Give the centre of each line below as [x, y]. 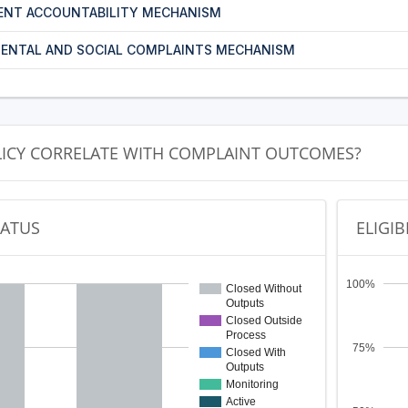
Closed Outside [264, 321]
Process [246, 336]
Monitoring [252, 385]
